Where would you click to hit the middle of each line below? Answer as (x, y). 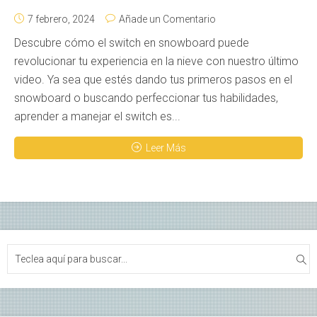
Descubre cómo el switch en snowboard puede (132, 42)
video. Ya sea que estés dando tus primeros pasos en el (153, 79)
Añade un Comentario (167, 19)
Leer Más (166, 148)
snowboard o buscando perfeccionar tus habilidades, (146, 98)
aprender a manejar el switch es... (97, 116)
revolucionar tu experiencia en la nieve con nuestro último (156, 61)
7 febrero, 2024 (61, 19)
